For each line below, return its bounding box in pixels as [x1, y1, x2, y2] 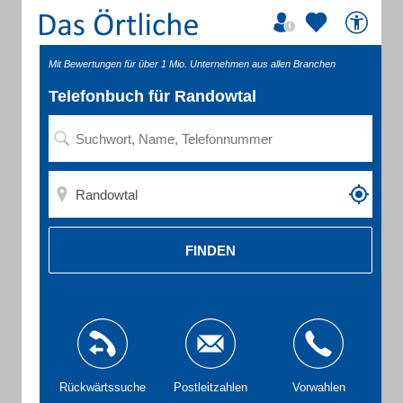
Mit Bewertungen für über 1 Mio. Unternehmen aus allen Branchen [49, 58, 336, 69]
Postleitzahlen [174, 381, 247, 394]
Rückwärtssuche [59, 381, 146, 394]
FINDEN [185, 242, 236, 258]
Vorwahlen [291, 381, 345, 394]
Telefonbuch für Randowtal [49, 87, 256, 105]
